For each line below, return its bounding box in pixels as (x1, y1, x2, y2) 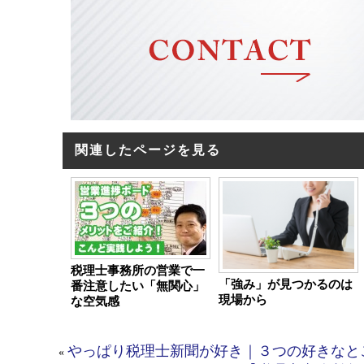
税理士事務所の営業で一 (71, 263, 205, 277)
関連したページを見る (75, 142, 221, 157)
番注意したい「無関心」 (71, 279, 205, 292)
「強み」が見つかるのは (219, 277, 353, 291)
